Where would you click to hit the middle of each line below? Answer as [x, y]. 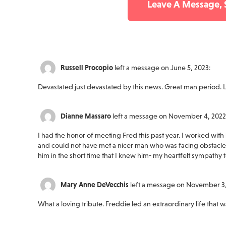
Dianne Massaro [86, 116]
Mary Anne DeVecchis [94, 184]
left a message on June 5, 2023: [162, 67]
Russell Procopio [87, 67]
